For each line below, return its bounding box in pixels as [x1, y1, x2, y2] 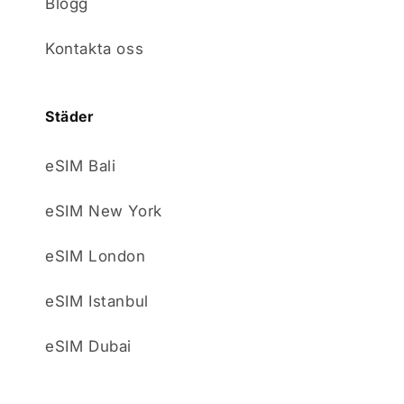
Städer [45, 107, 94, 125]
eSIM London [45, 247, 146, 265]
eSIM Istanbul [45, 292, 149, 310]
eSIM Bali [45, 157, 116, 175]
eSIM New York [45, 202, 162, 220]
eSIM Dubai [45, 337, 132, 355]
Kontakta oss [45, 40, 144, 58]
